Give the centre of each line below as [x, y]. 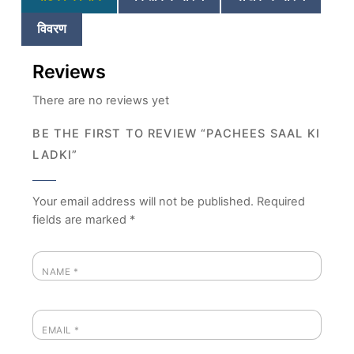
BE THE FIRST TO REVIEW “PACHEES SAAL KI [176, 134]
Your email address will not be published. [143, 201]
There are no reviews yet [101, 100]
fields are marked [81, 219]
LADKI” [55, 155]
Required [281, 201]
